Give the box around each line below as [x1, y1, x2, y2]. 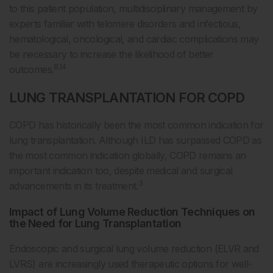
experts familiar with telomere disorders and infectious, [9, 17, 241, 30]
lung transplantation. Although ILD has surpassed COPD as [9, 133, 262, 146]
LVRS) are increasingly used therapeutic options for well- [9, 257, 252, 270]
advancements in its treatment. [9, 179, 138, 192]
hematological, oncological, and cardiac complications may [9, 32, 259, 45]
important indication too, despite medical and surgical [9, 164, 233, 177]
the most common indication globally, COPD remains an [9, 149, 246, 161]
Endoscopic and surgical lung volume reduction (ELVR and [9, 242, 259, 255]
